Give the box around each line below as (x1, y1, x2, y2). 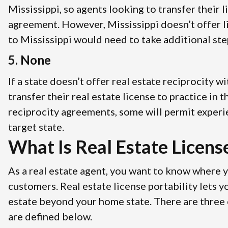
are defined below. (8, 210, 92, 222)
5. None (8, 52, 51, 67)
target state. (8, 120, 64, 133)
